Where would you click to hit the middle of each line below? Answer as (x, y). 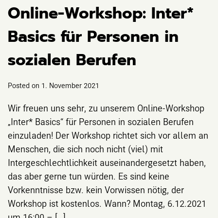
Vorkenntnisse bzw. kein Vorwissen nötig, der (96, 190)
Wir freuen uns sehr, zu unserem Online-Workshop (106, 108)
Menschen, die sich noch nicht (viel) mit (85, 149)
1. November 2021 (70, 85)
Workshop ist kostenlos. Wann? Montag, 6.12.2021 (107, 203)
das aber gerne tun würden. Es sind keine (89, 176)
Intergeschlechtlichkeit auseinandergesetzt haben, (107, 162)
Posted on (25, 85)
